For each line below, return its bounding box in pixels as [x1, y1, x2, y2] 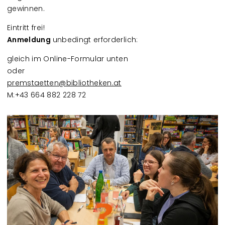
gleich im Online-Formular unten [7, 53, 128, 64]
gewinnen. [7, 3, 45, 14]
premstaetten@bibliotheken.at [7, 77, 122, 88]
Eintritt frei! [7, 22, 45, 33]
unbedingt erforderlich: [52, 34, 138, 45]
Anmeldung [7, 34, 53, 45]
